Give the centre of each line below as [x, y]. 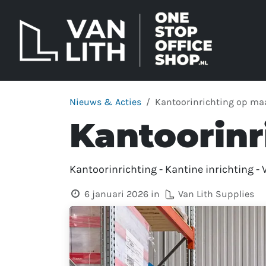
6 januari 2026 [116, 194]
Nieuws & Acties [105, 102]
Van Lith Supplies [216, 194]
